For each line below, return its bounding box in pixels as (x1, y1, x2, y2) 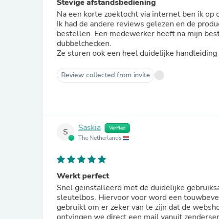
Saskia (78, 122, 101, 133)
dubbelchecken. (57, 38, 113, 49)
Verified (109, 125, 126, 131)
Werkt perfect (57, 171, 109, 181)
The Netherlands (78, 134, 123, 142)
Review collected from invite (61, 70, 150, 80)
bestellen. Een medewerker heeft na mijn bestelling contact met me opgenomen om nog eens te (57, 28, 94, 39)
